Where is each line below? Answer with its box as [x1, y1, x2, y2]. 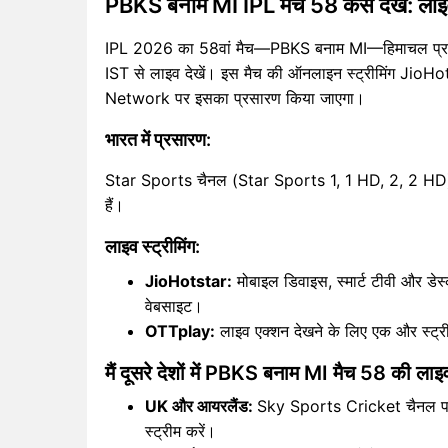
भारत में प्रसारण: [105, 128, 211, 150]
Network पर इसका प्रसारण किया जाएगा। [105, 87, 365, 108]
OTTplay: [145, 320, 215, 341]
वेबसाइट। [145, 295, 203, 316]
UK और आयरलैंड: [145, 395, 257, 416]
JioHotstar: [145, 270, 232, 291]
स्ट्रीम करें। [145, 420, 216, 441]
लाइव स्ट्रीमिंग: [105, 235, 200, 257]
